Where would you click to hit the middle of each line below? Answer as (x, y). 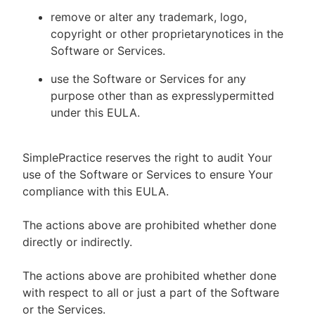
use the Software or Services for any (148, 79)
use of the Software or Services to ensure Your (148, 174)
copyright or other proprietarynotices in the (167, 34)
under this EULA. (95, 112)
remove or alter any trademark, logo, (149, 17)
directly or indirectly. (77, 242)
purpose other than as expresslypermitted (162, 96)
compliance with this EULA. (97, 191)
